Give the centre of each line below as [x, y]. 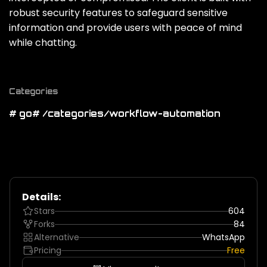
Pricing [48, 251]
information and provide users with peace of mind [125, 28]
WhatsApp [223, 237]
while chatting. [43, 43]
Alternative [57, 237]
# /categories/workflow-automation [126, 114]
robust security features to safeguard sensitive [118, 13]
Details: [41, 197]
